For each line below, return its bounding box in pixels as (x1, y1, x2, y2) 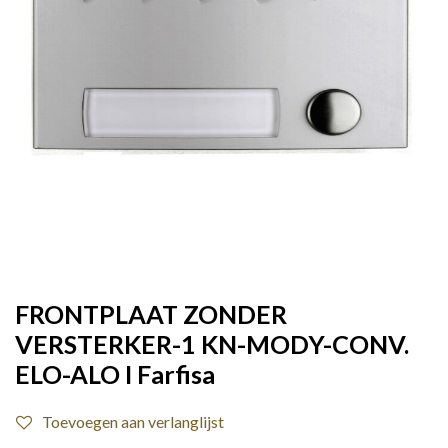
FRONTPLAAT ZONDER (15, 299, 287, 329)
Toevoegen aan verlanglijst (42, 412, 224, 431)
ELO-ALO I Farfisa (15, 359, 215, 389)
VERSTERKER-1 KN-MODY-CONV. (15, 329, 409, 359)
